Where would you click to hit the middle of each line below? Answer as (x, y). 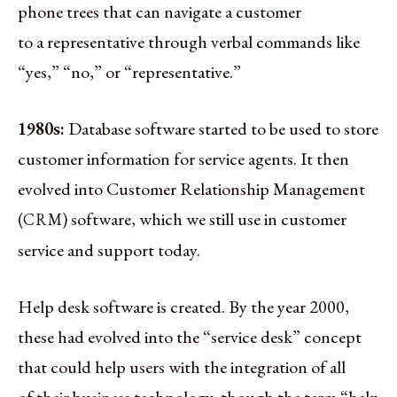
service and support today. (109, 249)
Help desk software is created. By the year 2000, (183, 306)
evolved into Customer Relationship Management (191, 188)
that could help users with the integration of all (182, 366)
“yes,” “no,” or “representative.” (129, 71)
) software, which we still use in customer (204, 218)
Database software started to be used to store (223, 128)
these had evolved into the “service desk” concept (190, 336)
